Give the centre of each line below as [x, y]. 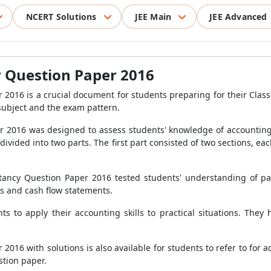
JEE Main [153, 16]
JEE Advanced [238, 16]
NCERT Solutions [61, 16]
